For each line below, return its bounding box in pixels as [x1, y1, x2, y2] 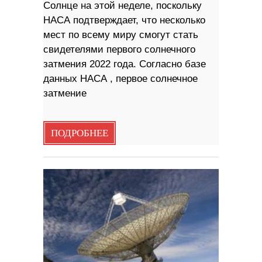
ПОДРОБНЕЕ [51, 127, 108, 139]
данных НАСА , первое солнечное [43, 73, 198, 84]
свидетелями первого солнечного [43, 43, 195, 55]
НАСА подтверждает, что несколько [43, 14, 205, 26]
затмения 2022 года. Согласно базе [43, 58, 206, 70]
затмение [43, 87, 87, 99]
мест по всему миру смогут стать [43, 29, 198, 40]
